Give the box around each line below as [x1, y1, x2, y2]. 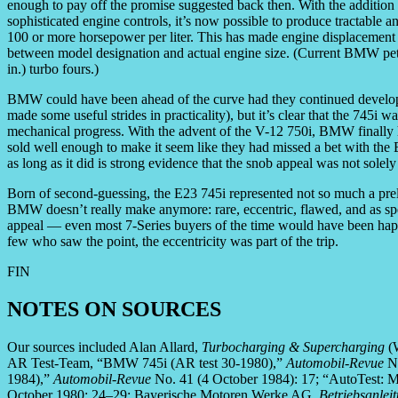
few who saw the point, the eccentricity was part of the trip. [7, 234, 338, 250]
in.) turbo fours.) [7, 61, 99, 77]
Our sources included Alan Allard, [7, 339, 202, 355]
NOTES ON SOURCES [7, 298, 221, 322]
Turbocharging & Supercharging [202, 339, 385, 355]
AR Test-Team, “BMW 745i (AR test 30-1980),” [7, 355, 286, 371]
